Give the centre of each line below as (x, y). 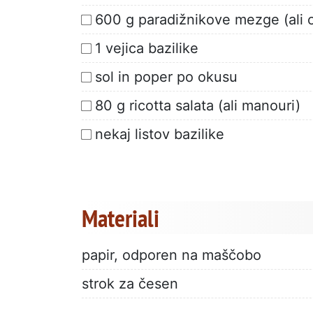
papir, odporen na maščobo (172, 255)
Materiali (121, 218)
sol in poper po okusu (166, 77)
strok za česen (130, 283)
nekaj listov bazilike (160, 134)
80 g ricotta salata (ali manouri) (198, 105)
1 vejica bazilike (147, 48)
